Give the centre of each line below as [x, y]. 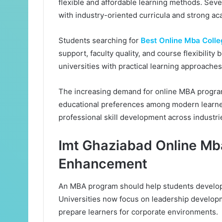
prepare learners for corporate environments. [138, 212]
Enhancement [103, 164]
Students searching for [100, 41]
